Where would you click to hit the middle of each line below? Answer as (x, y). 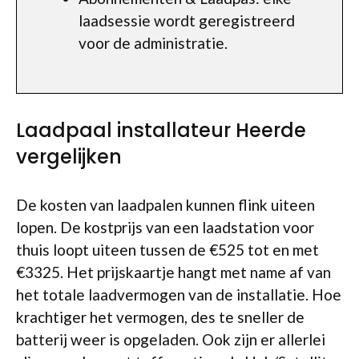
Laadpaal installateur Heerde (161, 130)
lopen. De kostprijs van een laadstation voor (165, 227)
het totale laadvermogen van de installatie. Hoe (179, 294)
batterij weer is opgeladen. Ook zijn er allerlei (171, 339)
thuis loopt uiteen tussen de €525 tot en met (167, 249)
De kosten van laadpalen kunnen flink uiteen (165, 204)
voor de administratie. (153, 42)
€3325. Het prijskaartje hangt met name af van (173, 272)
